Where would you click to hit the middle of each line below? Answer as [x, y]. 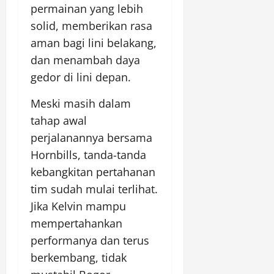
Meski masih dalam [81, 103]
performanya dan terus [90, 240]
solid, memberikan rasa [91, 25]
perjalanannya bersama [91, 137]
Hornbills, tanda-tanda [88, 154]
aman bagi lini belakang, [94, 43]
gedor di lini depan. [81, 77]
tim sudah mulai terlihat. [94, 189]
